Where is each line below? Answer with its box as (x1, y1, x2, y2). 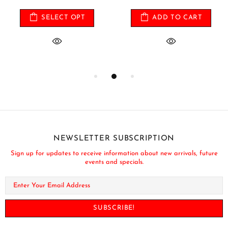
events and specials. (84, 158, 144, 165)
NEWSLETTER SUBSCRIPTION (53, 134, 175, 142)
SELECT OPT (41, 14, 85, 21)
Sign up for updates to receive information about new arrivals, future (10, 150, 218, 157)
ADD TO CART (152, 14, 203, 21)
